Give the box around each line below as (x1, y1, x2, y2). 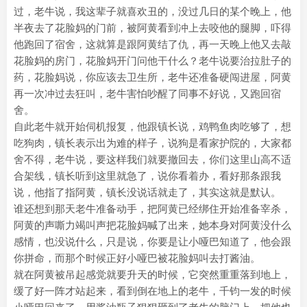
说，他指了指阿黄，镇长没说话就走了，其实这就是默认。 (14, 186, 281, 198)
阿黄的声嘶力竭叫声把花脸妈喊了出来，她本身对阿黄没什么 (14, 219, 291, 231)
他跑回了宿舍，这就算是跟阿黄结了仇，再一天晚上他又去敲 (14, 38, 291, 50)
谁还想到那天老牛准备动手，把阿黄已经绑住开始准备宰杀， (14, 203, 291, 214)
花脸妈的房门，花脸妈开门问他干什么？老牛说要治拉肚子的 (14, 55, 291, 66)
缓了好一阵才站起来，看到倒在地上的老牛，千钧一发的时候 (14, 285, 291, 297)
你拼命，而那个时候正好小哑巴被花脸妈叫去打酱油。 (14, 252, 260, 264)
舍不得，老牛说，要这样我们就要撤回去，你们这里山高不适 (14, 153, 291, 165)
